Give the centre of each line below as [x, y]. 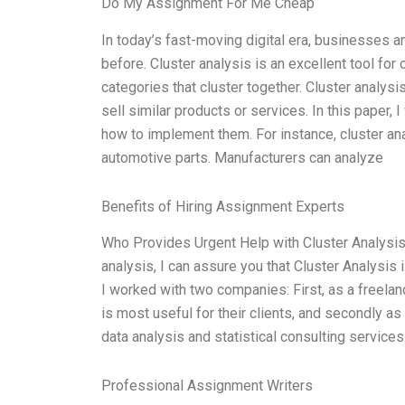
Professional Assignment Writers [207, 386]
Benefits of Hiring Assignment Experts [223, 206]
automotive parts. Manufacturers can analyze [242, 157]
